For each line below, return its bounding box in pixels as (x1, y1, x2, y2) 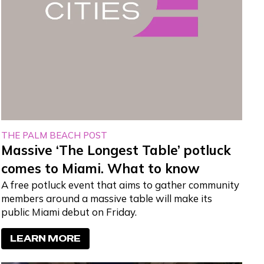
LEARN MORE (10, 232, 81, 244)
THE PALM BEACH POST (1, 129, 108, 141)
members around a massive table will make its (1, 192, 213, 204)
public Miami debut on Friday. (1, 205, 137, 218)
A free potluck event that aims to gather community (1, 178, 240, 191)
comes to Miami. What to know (1, 160, 200, 177)
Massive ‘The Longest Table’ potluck (1, 141, 232, 159)
